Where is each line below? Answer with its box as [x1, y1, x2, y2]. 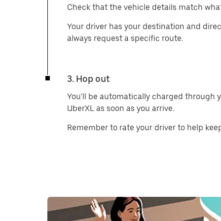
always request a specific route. [67, 34, 183, 43]
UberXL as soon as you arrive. [67, 104, 174, 113]
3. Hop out [67, 74, 110, 84]
